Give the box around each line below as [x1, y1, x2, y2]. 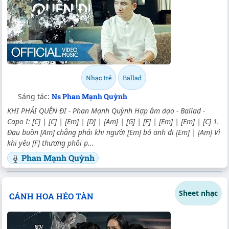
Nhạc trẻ [85, 74, 111, 82]
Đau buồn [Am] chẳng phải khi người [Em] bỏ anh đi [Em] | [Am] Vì [7, 127, 220, 138]
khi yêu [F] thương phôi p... [7, 138, 94, 148]
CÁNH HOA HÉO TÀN [9, 190, 94, 201]
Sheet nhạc [179, 188, 218, 198]
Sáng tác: [18, 91, 52, 102]
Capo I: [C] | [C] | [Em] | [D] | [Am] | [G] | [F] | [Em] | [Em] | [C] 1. [7, 117, 219, 127]
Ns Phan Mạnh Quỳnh [52, 91, 127, 102]
